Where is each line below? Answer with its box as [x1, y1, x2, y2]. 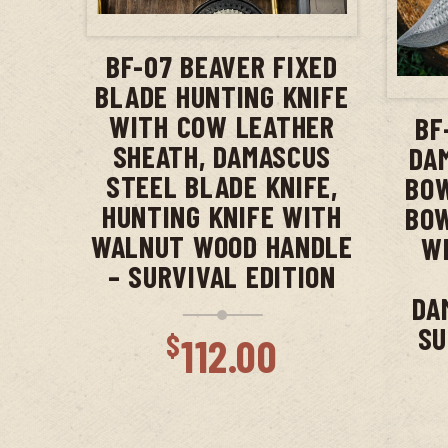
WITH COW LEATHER [109, 107, 335, 144]
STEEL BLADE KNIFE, [105, 167, 338, 204]
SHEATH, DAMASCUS [112, 137, 332, 174]
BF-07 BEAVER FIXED [105, 47, 338, 84]
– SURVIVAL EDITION [107, 257, 336, 294]
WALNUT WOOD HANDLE [90, 227, 353, 264]
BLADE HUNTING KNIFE [95, 77, 349, 114]
